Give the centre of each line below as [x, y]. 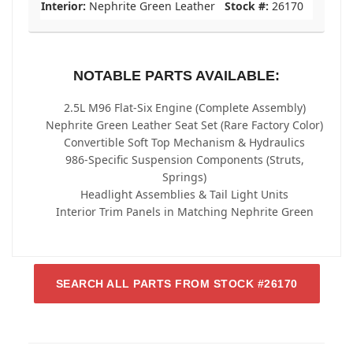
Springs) [184, 176]
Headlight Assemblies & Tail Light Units [184, 194]
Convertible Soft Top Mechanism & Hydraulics [184, 142]
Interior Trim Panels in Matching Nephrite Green [184, 211]
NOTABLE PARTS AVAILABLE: [176, 75]
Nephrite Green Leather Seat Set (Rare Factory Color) [184, 124]
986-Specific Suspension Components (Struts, [184, 159]
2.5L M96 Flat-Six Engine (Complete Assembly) [184, 107]
